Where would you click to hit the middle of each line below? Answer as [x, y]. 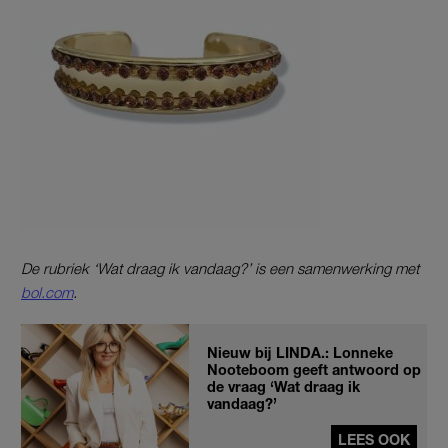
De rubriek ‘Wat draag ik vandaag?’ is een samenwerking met [220, 267]
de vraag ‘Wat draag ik [283, 386]
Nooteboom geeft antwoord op [314, 369]
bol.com [47, 291]
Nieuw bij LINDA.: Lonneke [300, 352]
